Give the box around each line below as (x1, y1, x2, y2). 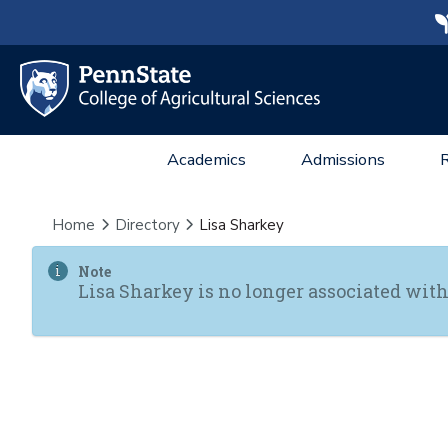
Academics (167, 148, 246, 171)
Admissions (301, 148, 385, 171)
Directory (114, 215, 180, 235)
